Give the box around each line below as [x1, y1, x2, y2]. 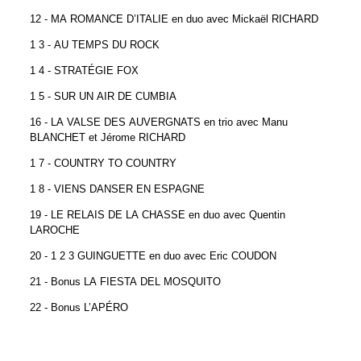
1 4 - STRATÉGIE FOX [30, 63, 139, 77]
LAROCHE [30, 222, 83, 236]
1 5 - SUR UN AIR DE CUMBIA [30, 89, 179, 102]
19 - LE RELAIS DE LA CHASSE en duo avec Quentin [30, 207, 285, 221]
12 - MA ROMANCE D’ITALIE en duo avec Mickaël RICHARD [30, 11, 322, 25]
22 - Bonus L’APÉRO [30, 300, 128, 313]
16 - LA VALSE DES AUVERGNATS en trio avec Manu [30, 114, 288, 128]
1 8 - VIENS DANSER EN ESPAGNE [30, 181, 208, 195]
